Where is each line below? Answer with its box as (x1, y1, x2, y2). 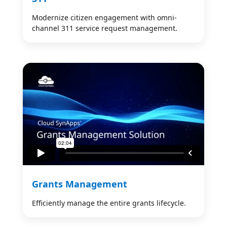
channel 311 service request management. (31, 23, 177, 33)
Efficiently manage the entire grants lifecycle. (31, 198, 186, 208)
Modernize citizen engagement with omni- (31, 13, 177, 23)
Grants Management (31, 177, 127, 190)
